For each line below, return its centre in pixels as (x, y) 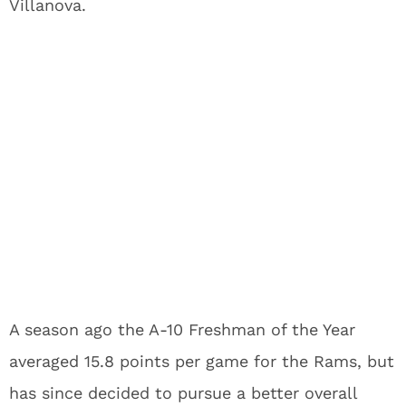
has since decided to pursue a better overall (183, 393)
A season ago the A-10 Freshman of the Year (182, 329)
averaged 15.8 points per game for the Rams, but (202, 361)
